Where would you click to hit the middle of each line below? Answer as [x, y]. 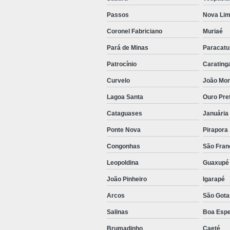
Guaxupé [216, 163]
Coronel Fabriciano [135, 32]
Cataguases [124, 114]
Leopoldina [123, 163]
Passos [118, 15]
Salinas [118, 212]
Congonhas [123, 147]
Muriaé [213, 32]
